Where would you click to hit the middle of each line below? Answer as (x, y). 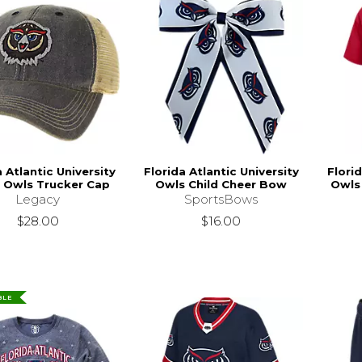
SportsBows (221, 199)
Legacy (38, 199)
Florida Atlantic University (221, 171)
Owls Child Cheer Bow (221, 184)
